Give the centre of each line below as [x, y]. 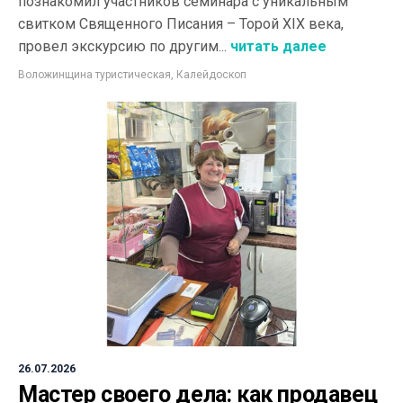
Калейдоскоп [211, 74]
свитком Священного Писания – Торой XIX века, [181, 23]
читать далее [277, 46]
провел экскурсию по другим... [122, 46]
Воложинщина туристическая [94, 74]
